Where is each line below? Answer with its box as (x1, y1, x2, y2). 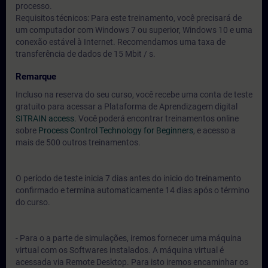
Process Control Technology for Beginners (38, 126, 193, 135)
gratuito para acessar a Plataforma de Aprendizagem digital (16, 102, 237, 111)
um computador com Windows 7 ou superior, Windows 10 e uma (16, 25, 252, 35)
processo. (16, 1, 52, 11)
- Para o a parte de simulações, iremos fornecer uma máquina (16, 233, 242, 243)
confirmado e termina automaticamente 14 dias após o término (16, 185, 249, 195)
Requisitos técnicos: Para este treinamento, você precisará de (16, 13, 242, 23)
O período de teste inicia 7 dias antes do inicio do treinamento (16, 173, 241, 183)
